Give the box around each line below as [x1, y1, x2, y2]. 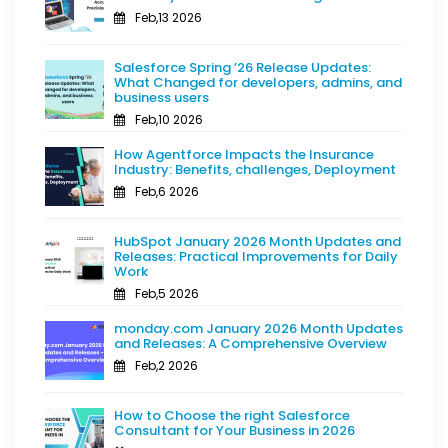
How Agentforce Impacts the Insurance [114, 144, 374, 164]
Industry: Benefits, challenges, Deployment [114, 159, 396, 179]
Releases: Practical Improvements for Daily [114, 246, 398, 266]
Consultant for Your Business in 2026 [114, 420, 355, 440]
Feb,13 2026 [135, 8, 202, 26]
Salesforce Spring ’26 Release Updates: [114, 57, 371, 77]
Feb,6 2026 [135, 182, 199, 200]
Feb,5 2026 [135, 284, 199, 302]
